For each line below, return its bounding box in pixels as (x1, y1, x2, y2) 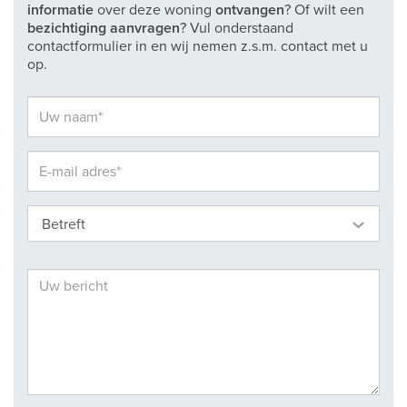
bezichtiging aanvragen (27, 19, 180, 37)
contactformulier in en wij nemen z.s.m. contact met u (27, 37, 368, 55)
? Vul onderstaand (180, 19, 293, 37)
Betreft (42, 215, 85, 233)
